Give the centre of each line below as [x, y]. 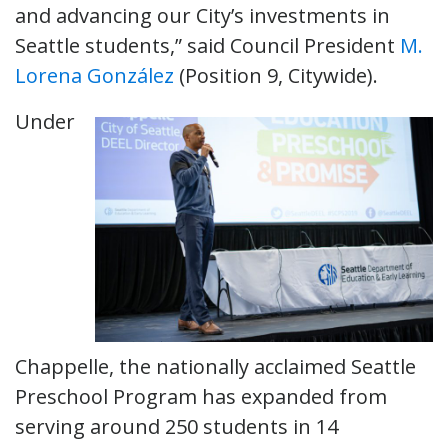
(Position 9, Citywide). [276, 75]
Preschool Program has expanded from [201, 396]
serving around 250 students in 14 [176, 426]
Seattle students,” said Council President [207, 45]
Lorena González [94, 75]
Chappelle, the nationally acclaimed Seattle [215, 366]
